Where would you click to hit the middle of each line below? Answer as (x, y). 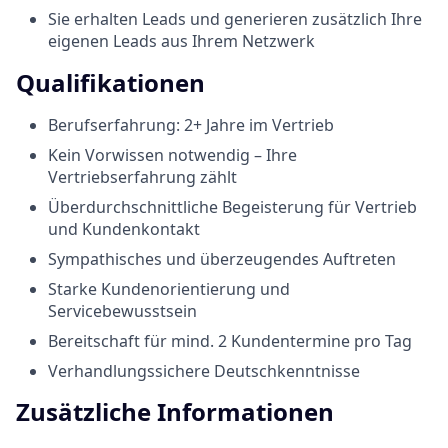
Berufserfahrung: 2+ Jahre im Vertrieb (191, 124)
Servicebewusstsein (122, 310)
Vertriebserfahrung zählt (142, 176)
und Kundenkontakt (124, 228)
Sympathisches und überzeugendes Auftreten (222, 258)
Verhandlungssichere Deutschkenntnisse (204, 370)
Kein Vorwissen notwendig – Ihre (172, 154)
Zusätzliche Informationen (175, 412)
